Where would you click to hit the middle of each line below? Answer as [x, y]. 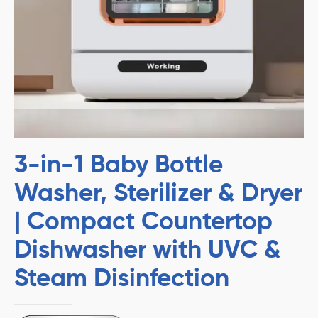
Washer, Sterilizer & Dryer [158, 194]
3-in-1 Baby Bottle [119, 166]
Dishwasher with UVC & [148, 251]
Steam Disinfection [122, 279]
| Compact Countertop [143, 223]
